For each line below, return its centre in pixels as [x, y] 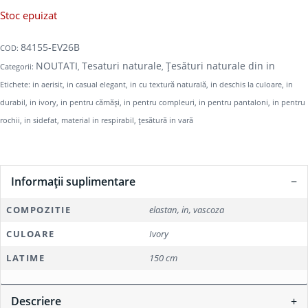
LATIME [25, 257]
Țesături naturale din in [220, 65]
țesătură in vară [166, 120]
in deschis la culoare [246, 84]
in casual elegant [96, 84]
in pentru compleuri [159, 102]
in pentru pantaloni [233, 102]
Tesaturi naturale [122, 65]
